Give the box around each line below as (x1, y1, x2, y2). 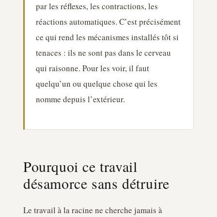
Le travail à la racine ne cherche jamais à (23, 204, 162, 216)
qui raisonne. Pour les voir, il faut (35, 62, 149, 74)
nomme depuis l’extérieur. (35, 93, 125, 105)
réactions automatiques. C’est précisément (35, 16, 181, 27)
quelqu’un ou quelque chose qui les (35, 78, 157, 89)
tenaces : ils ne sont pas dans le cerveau (35, 47, 171, 58)
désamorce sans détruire (23, 173, 170, 193)
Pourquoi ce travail (23, 156, 138, 176)
